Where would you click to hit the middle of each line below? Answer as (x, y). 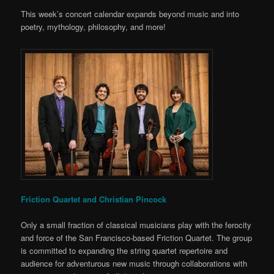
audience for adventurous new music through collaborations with (134, 264)
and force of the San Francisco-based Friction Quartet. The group (137, 238)
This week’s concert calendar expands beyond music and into (130, 14)
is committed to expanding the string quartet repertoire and (124, 251)
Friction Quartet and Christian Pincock (94, 199)
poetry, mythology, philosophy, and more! (94, 27)
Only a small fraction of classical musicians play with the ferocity (136, 225)
